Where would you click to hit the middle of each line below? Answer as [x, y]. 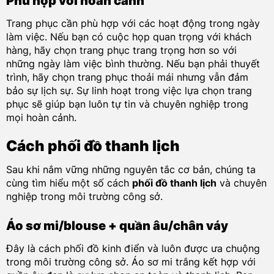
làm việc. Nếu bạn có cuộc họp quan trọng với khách [128, 36]
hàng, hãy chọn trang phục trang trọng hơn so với [121, 50]
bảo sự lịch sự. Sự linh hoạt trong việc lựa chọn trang [129, 90]
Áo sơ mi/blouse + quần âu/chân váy [117, 226]
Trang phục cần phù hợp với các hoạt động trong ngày [133, 23]
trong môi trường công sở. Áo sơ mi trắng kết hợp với [131, 262]
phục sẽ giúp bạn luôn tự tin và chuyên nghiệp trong [127, 104]
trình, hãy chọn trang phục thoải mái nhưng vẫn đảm [127, 77]
